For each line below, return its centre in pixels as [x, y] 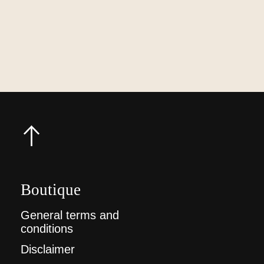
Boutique [51, 189]
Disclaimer [48, 250]
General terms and [70, 215]
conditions [47, 228]
